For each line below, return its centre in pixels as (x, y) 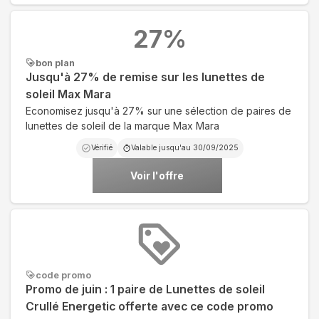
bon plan (55, 63)
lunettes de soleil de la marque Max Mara (122, 125)
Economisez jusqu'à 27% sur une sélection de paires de (158, 110)
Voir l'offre (157, 175)
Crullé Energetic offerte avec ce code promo (150, 306)
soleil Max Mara (68, 94)
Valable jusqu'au (162, 147)
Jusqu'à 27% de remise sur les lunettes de (145, 77)
